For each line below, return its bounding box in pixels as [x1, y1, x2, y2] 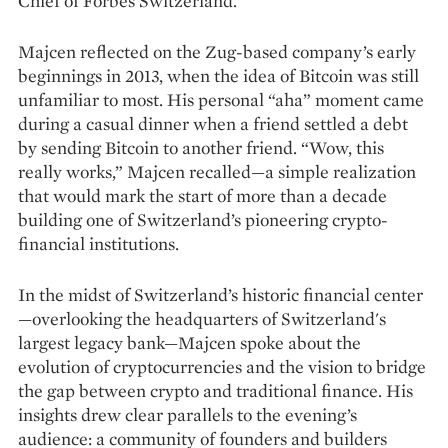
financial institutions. [18, 231, 179, 255]
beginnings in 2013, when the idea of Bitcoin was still [18, 63, 419, 87]
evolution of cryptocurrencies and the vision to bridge [18, 354, 426, 378]
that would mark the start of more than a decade [18, 183, 387, 207]
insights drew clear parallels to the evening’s [18, 402, 357, 426]
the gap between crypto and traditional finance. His [18, 378, 413, 402]
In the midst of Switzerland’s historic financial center [18, 282, 423, 306]
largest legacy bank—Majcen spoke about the [18, 330, 361, 354]
